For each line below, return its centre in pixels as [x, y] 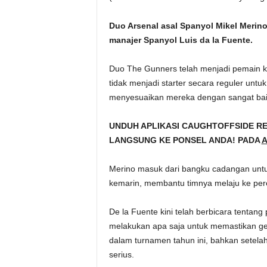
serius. [121, 255]
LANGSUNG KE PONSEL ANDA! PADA [185, 140]
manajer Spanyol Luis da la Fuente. [181, 40]
